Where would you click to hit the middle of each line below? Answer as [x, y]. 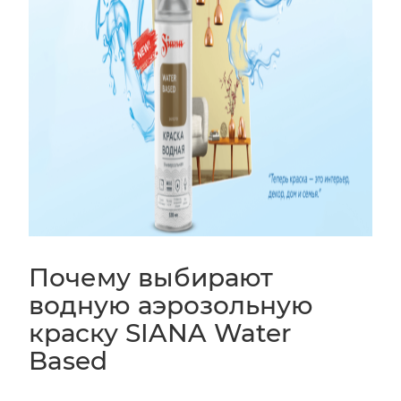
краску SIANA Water [160, 333]
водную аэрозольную [171, 305]
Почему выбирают [151, 277]
